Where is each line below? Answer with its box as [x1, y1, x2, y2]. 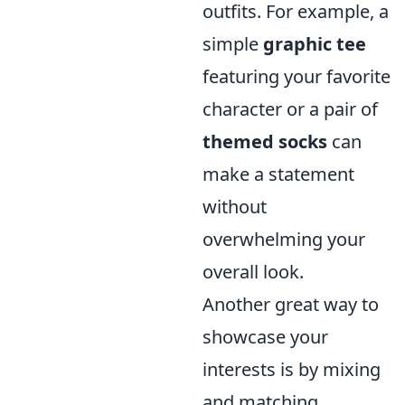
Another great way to [202, 292, 379, 317]
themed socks [202, 129, 327, 155]
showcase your [202, 325, 328, 350]
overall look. [202, 259, 304, 285]
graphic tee [263, 32, 366, 57]
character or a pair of [202, 97, 378, 122]
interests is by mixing [202, 357, 381, 382]
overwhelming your [202, 227, 365, 252]
